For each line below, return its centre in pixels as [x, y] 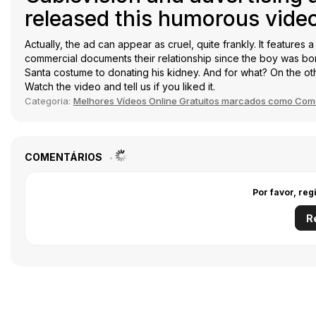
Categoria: [49, 101]
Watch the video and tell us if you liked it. [120, 86]
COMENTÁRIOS [65, 157]
